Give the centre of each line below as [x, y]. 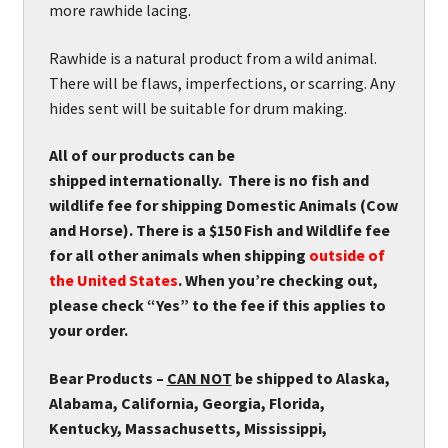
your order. [88, 330]
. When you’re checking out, [277, 280]
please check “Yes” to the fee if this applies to [217, 305]
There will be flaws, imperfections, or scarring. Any [221, 82]
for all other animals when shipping [178, 255]
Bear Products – [107, 377]
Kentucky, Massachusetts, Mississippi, [187, 427]
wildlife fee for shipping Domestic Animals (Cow [223, 205]
